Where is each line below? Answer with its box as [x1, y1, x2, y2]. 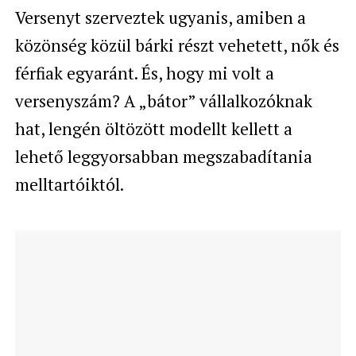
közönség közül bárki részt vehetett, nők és [14, 34, 339, 56]
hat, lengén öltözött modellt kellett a [14, 118, 292, 140]
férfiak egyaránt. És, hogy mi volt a [14, 62, 274, 84]
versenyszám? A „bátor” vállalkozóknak [14, 90, 312, 112]
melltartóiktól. [14, 173, 124, 195]
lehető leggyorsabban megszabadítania [14, 145, 312, 168]
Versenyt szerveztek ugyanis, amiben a [14, 6, 306, 29]
